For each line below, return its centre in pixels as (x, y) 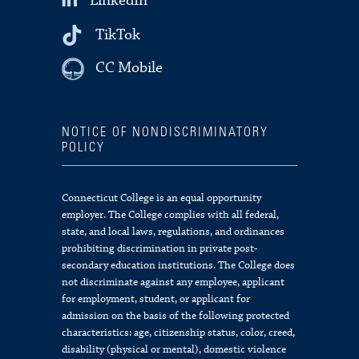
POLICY (84, 148)
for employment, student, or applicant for (156, 299)
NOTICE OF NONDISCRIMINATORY (165, 133)
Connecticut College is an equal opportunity (162, 198)
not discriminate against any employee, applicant (173, 282)
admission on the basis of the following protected (176, 316)
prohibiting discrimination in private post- (160, 249)
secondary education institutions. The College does (179, 266)
